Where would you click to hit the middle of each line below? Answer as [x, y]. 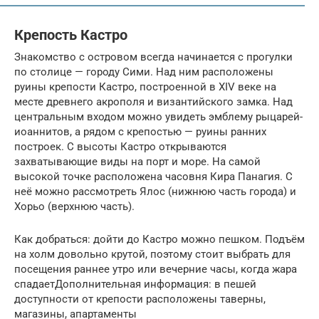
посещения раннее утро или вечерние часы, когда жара [156, 269]
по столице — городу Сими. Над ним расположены [144, 72]
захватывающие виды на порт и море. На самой [137, 161]
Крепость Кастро [71, 35]
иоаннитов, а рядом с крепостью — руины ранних [140, 131]
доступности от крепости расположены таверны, [140, 299]
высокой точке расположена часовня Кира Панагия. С [153, 176]
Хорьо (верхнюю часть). [74, 206]
